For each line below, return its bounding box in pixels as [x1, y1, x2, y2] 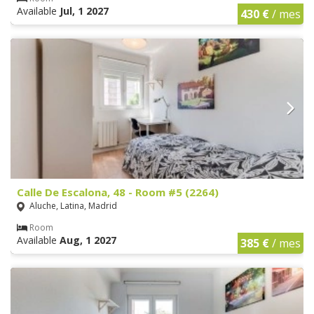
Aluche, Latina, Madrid [27, 199, 117, 212]
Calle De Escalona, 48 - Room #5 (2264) [17, 184, 219, 199]
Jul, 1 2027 [60, 4, 109, 18]
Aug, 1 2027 [60, 233, 116, 247]
